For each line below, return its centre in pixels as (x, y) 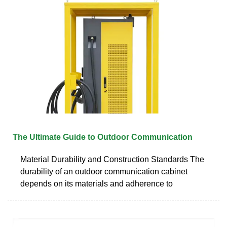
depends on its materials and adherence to (97, 183)
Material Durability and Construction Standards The (112, 159)
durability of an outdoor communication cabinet (104, 171)
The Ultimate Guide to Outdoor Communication (103, 137)
